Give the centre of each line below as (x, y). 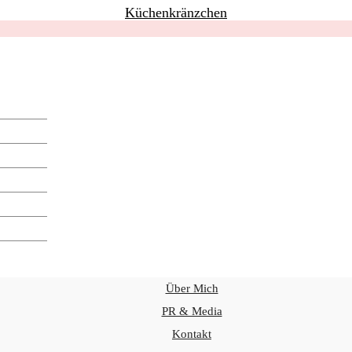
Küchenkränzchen (176, 13)
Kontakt (192, 334)
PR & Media (192, 311)
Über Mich (192, 288)
